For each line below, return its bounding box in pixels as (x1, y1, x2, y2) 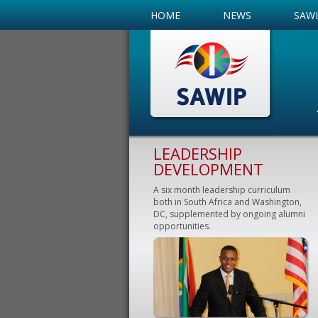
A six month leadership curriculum (153, 184, 290, 196)
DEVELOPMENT (153, 158, 263, 180)
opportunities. (153, 220, 211, 232)
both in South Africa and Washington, (153, 196, 302, 208)
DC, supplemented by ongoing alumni (153, 208, 305, 220)
